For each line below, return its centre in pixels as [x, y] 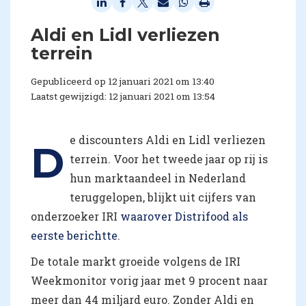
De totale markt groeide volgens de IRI [136, 261]
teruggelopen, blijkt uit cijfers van [163, 197]
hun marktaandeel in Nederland [158, 178]
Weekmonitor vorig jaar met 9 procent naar [149, 280]
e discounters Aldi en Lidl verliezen [168, 139]
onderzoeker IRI [75, 216]
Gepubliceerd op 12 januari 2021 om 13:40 [123, 81]
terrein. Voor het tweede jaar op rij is [169, 158]
